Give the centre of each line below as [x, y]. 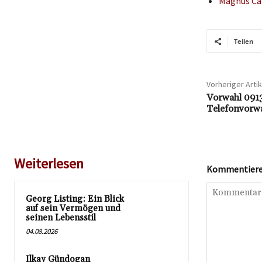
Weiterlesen [49, 164]
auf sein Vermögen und [73, 209]
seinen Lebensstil [61, 218]
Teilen [243, 42]
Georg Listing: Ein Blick [75, 199]
